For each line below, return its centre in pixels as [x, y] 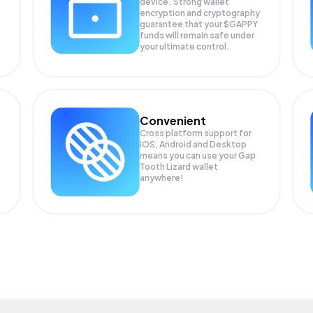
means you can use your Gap [198, 155]
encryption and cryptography [200, 13]
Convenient [173, 120]
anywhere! [162, 177]
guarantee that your [182, 24]
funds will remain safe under [197, 35]
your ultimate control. [185, 46]
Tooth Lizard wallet [179, 166]
